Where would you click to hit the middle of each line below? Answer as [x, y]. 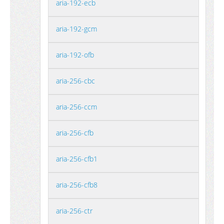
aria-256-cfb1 [77, 159]
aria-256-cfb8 [77, 185]
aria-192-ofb [75, 55]
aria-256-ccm [76, 107]
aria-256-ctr [74, 211]
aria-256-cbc [75, 81]
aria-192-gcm [76, 29]
